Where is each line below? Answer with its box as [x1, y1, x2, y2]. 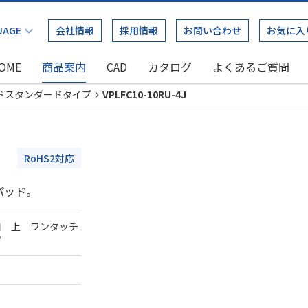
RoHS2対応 [24, 151, 74, 165]
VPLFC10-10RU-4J [102, 87, 186, 101]
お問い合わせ [184, 23, 241, 37]
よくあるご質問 [212, 58, 289, 75]
